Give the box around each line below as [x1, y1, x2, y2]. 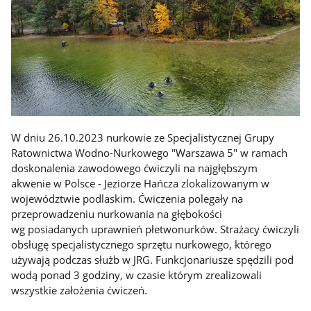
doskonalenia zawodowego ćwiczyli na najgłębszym [11, 160, 258, 175]
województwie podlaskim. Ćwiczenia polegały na [11, 191, 244, 205]
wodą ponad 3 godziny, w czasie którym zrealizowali [11, 267, 262, 282]
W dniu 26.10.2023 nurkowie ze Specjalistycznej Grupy [11, 130, 275, 144]
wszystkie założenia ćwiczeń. [11, 283, 148, 297]
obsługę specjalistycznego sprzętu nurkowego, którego [11, 237, 272, 251]
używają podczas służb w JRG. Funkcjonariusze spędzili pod [11, 252, 294, 267]
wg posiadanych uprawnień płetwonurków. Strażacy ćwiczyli [11, 221, 300, 236]
